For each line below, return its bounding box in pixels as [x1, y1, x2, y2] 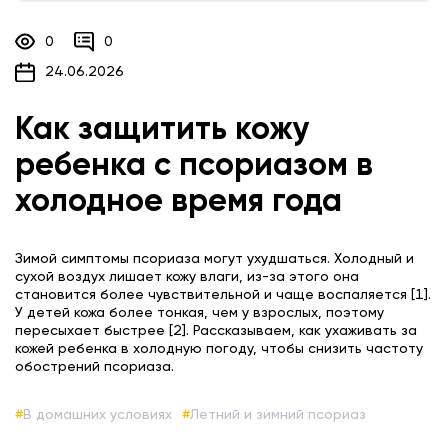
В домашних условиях [23, 408, 172, 423]
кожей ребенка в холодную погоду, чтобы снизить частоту [15, 342, 423, 357]
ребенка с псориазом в [15, 150, 373, 183]
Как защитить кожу [15, 114, 310, 147]
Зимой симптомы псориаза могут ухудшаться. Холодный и [15, 252, 414, 267]
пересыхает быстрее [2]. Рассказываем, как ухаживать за [15, 324, 417, 339]
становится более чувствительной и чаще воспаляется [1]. [15, 288, 431, 303]
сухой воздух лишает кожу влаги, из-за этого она [15, 270, 359, 285]
